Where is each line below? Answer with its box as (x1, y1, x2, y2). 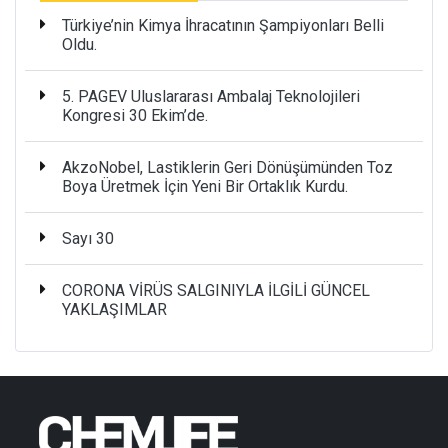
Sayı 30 (62, 228, 114, 248)
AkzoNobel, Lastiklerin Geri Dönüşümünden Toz (62, 157, 393, 177)
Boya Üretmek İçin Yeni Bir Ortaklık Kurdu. (62, 176, 348, 196)
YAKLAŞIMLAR (62, 299, 167, 319)
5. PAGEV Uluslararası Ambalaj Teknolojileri (62, 86, 360, 106)
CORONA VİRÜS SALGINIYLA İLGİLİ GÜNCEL (62, 280, 370, 300)
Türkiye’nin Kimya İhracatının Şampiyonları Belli (62, 15, 384, 35)
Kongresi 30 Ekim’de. (62, 105, 208, 125)
